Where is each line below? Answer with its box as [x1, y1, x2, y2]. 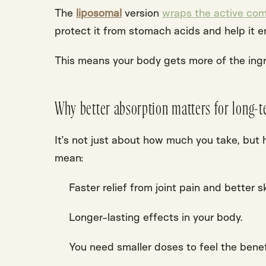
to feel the [183, 239, 240, 253]
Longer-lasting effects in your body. [69, 210, 243, 223]
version [122, 5, 162, 19]
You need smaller [69, 239, 154, 253]
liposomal [76, 5, 122, 19]
